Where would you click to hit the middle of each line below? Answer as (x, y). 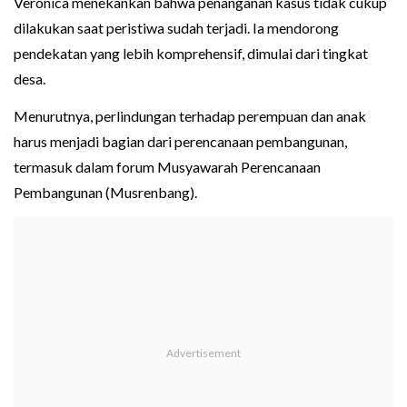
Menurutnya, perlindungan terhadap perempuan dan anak (190, 116)
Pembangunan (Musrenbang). (105, 193)
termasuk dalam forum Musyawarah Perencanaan (167, 167)
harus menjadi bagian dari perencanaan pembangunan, (180, 142)
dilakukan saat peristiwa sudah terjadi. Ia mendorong (176, 28)
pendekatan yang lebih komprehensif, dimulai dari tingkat (191, 54)
